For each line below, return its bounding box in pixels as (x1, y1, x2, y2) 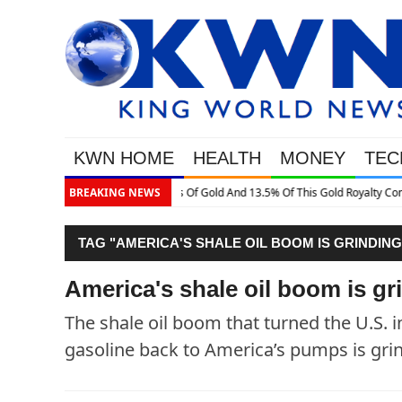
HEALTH (193, 148, 261, 169)
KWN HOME (74, 148, 174, 169)
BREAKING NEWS (69, 185, 161, 201)
